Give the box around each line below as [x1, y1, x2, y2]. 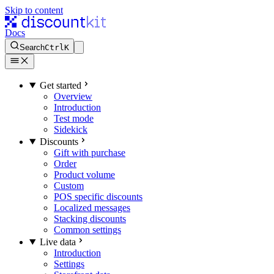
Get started [39, 80, 81, 91]
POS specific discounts [54, 191, 143, 202]
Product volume [54, 169, 115, 180]
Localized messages [54, 202, 130, 213]
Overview [54, 91, 92, 102]
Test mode [54, 113, 94, 124]
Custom [54, 180, 84, 191]
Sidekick [54, 124, 87, 135]
